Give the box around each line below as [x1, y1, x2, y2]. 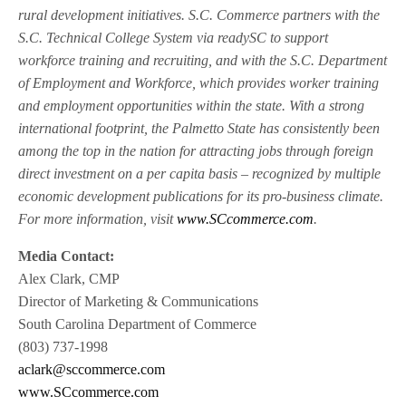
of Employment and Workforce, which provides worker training [18, 75, 380, 92]
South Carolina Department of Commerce [18, 316, 257, 333]
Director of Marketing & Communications [18, 294, 259, 310]
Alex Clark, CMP [18, 271, 121, 287]
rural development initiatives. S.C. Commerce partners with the [18, 7, 381, 24]
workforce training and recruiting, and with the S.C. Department [18, 53, 388, 69]
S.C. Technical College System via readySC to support [18, 30, 329, 46]
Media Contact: [18, 248, 115, 265]
